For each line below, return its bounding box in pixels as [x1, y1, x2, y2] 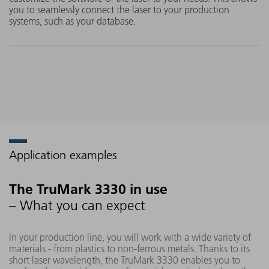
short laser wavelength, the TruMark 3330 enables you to [9, 253, 240, 266]
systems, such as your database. [9, 14, 136, 27]
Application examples [9, 147, 117, 162]
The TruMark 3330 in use [9, 180, 168, 198]
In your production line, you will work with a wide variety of [9, 231, 251, 243]
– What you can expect [9, 197, 145, 214]
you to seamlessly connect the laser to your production [9, 3, 229, 16]
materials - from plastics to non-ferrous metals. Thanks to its [9, 242, 250, 255]
